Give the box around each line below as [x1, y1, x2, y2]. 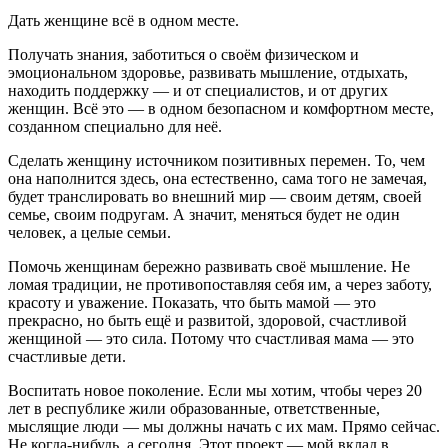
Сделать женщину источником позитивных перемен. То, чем [8, 152, 425, 170]
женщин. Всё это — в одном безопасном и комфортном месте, [8, 100, 434, 118]
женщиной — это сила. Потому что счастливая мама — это [8, 330, 414, 348]
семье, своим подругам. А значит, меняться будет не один [8, 206, 400, 224]
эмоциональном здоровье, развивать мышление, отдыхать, [8, 64, 408, 82]
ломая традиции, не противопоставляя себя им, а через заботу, [8, 276, 432, 294]
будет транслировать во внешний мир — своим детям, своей [8, 188, 422, 206]
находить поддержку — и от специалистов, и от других [8, 82, 388, 100]
